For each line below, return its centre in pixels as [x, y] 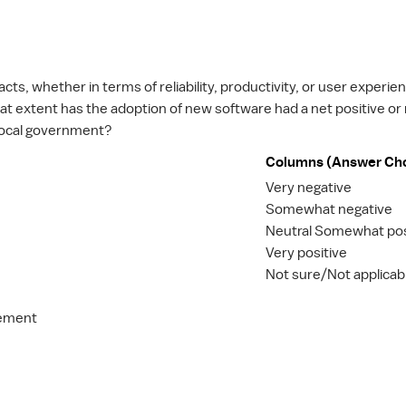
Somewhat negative [329, 209]
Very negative [309, 188]
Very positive [306, 253]
